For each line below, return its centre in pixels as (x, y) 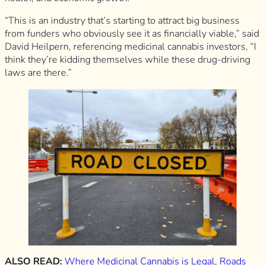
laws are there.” (38, 73)
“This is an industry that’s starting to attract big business (122, 21)
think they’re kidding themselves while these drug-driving (127, 60)
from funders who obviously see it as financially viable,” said (132, 34)
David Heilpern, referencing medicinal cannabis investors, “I (130, 47)
